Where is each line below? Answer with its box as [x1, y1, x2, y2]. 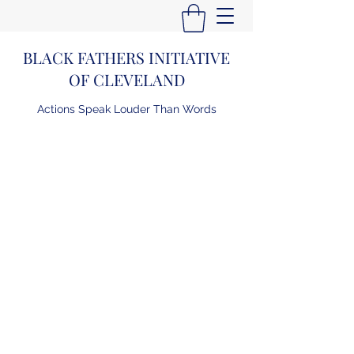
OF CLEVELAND [68, 68, 185, 90]
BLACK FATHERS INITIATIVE [23, 46, 230, 68]
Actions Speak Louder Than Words [36, 102, 217, 115]
